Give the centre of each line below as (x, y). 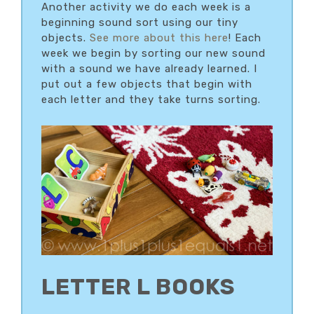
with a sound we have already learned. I (149, 69)
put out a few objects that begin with (147, 84)
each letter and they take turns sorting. (151, 100)
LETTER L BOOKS (138, 286)
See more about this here (159, 38)
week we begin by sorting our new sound (153, 54)
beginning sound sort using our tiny (140, 23)
